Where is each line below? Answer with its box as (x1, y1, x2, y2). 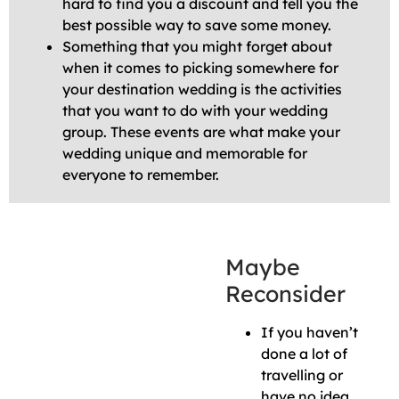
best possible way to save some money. (62, 16, 331, 35)
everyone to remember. (62, 166, 219, 184)
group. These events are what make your (62, 123, 340, 142)
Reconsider (225, 280, 346, 308)
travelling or (261, 366, 343, 385)
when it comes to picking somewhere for (62, 59, 338, 77)
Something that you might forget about (62, 37, 332, 56)
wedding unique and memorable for (62, 144, 307, 163)
